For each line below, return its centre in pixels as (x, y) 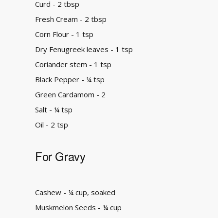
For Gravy (60, 156)
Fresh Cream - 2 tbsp (71, 19)
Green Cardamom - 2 (70, 94)
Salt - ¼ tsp (54, 109)
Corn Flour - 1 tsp (64, 34)
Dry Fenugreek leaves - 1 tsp (84, 49)
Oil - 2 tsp (52, 125)
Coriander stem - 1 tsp (73, 64)
